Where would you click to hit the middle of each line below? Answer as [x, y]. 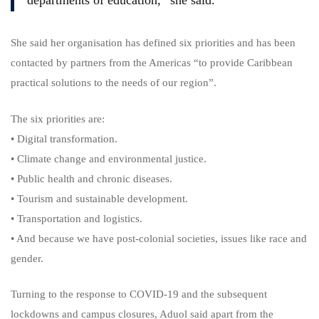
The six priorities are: [58, 119]
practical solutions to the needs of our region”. [114, 83]
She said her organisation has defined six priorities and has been [153, 43]
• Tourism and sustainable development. [99, 198]
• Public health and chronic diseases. [91, 178]
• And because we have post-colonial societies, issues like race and [159, 238]
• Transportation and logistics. [77, 218]
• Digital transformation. [64, 138]
